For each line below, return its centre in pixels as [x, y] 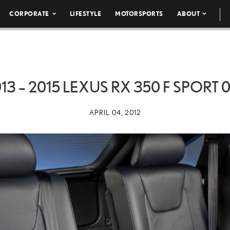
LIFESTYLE [85, 14]
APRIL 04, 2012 [115, 112]
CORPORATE [29, 14]
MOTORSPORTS [139, 14]
